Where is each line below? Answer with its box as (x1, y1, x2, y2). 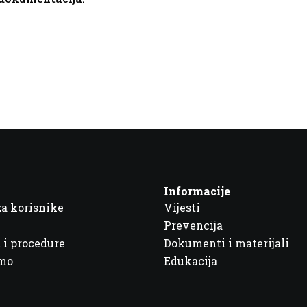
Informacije (163, 184, 230, 199)
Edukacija (163, 254, 217, 269)
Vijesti (163, 200, 200, 215)
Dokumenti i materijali (163, 236, 289, 251)
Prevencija (163, 218, 223, 233)
